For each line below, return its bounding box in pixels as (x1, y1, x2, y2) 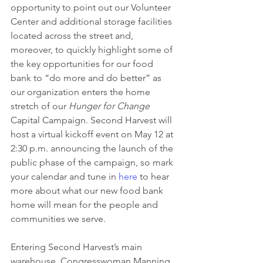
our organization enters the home (11, 86, 153, 98)
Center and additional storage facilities (11, 16, 174, 28)
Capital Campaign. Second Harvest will (11, 114, 174, 126)
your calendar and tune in (11, 171, 119, 183)
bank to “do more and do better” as (11, 72, 164, 84)
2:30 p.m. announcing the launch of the (11, 143, 176, 154)
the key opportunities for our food (11, 58, 156, 70)
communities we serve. (11, 213, 106, 225)
